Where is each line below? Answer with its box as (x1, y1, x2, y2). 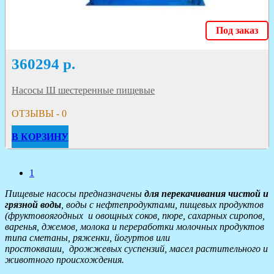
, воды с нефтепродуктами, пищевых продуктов (61, 199, 264, 210)
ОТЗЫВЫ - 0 (12, 108, 67, 119)
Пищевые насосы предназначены (5, 188, 144, 199)
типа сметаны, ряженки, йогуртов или (5, 232, 170, 243)
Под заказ (216, 25, 258, 36)
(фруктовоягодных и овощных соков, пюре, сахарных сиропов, (5, 210, 265, 221)
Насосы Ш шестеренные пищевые (12, 85, 155, 96)
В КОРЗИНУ (12, 131, 68, 143)
